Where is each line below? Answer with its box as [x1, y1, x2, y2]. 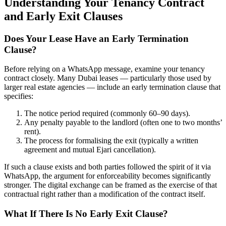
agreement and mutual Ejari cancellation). [24, 145, 156, 154]
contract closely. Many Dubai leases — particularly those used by [4, 74, 211, 83]
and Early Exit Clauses [4, 9, 123, 23]
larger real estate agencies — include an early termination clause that [4, 83, 220, 92]
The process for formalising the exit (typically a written [24, 136, 198, 145]
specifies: [4, 92, 33, 101]
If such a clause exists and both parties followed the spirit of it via [4, 162, 211, 172]
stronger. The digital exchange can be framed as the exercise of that [4, 181, 217, 190]
